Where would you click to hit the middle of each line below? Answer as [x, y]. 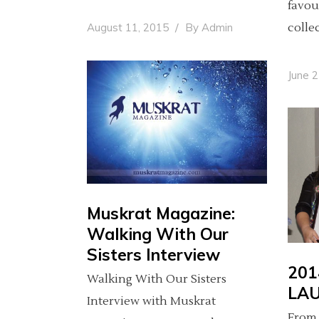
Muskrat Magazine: [161, 214]
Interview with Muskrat [151, 302]
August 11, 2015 [129, 28]
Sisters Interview [153, 255]
